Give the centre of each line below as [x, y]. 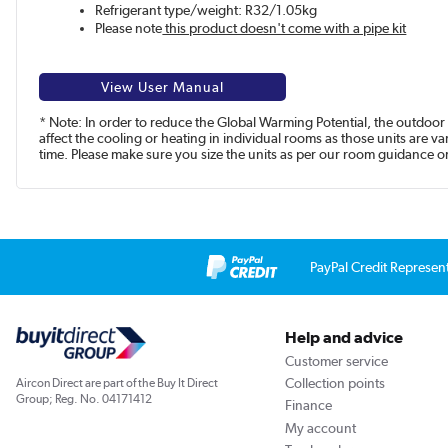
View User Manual [163, 87]
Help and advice [343, 338]
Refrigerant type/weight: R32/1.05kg [206, 10]
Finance [308, 405]
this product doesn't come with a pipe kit [284, 28]
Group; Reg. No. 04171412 [84, 399]
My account [320, 427]
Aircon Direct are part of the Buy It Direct [117, 383]
